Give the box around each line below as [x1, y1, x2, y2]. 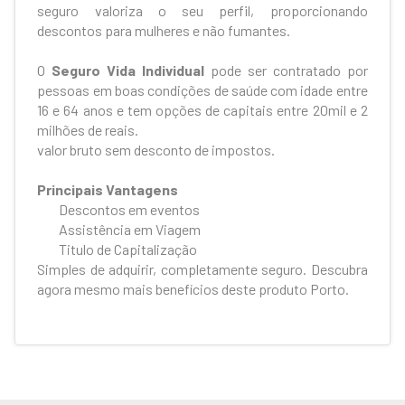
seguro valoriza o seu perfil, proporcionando [37, 2, 368, 19]
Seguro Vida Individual [52, 61, 205, 79]
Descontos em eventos [59, 201, 201, 218]
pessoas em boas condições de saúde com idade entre [37, 81, 368, 99]
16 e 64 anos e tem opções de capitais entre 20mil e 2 [37, 101, 368, 118]
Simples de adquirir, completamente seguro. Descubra [37, 260, 368, 278]
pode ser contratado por [204, 61, 368, 79]
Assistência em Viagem [59, 221, 202, 238]
